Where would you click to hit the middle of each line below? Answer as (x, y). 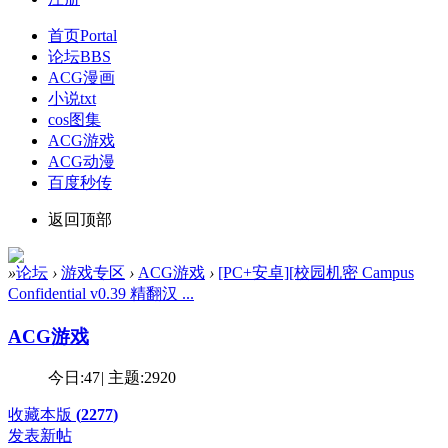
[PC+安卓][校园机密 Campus (316, 272)
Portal (98, 35)
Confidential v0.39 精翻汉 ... (101, 293)
